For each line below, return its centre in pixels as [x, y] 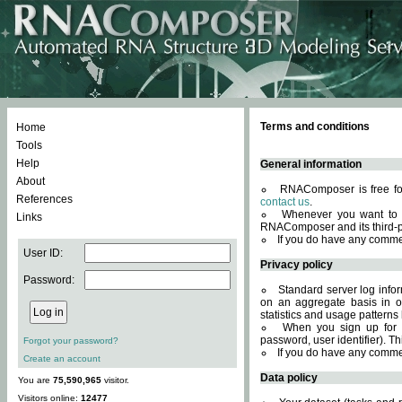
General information [311, 164]
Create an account [62, 358]
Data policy [289, 378]
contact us [285, 202]
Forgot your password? [71, 341]
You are [35, 380]
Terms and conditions [315, 127]
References [44, 199]
